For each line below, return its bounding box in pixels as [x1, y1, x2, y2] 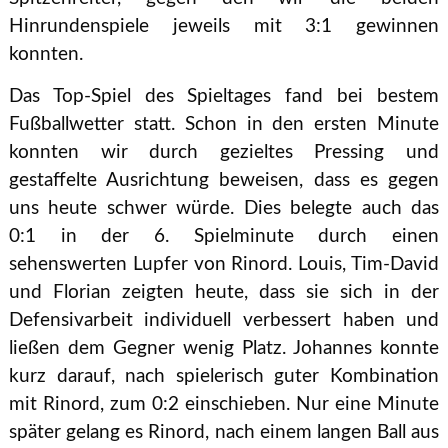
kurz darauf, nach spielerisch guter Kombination [8, 366, 440, 386]
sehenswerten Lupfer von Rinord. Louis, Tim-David [8, 254, 440, 274]
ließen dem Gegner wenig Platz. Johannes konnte [8, 338, 440, 358]
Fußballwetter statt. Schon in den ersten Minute [8, 114, 440, 134]
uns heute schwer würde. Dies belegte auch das [8, 198, 440, 218]
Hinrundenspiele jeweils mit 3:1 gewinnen [8, 16, 440, 36]
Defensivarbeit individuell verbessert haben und [8, 310, 440, 330]
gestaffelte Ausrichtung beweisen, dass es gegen [8, 170, 440, 190]
